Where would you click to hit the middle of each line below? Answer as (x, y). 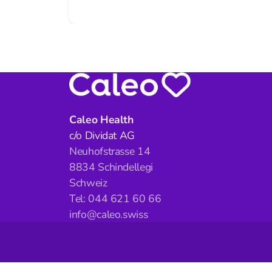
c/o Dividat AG (102, 136)
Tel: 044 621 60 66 (115, 199)
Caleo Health (101, 120)
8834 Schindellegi (111, 167)
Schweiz (88, 183)
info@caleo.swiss (109, 215)
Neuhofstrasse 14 (110, 151)
